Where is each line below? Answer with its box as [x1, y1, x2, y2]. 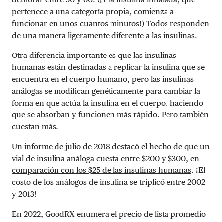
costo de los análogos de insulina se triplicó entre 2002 [12, 177, 205, 187]
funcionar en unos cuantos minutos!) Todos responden [12, 18, 209, 28]
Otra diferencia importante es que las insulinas [12, 50, 176, 60]
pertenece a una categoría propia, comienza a [12, 6, 174, 16]
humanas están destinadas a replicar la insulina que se [12, 62, 205, 72]
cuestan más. [12, 121, 58, 131]
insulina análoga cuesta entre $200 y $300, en [37, 153, 199, 163]
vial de [12, 153, 37, 163]
